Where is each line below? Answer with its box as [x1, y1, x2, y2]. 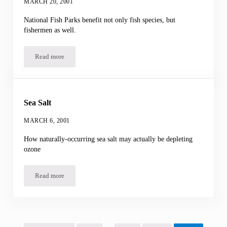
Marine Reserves [49, 56, 95, 63]
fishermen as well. [24, 25, 77, 34]
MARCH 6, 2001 [24, 117, 70, 124]
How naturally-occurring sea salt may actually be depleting [24, 134, 193, 143]
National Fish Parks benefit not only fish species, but [24, 15, 176, 24]
